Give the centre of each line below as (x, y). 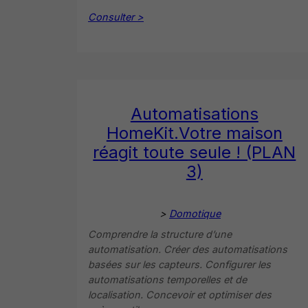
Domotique (195, 213)
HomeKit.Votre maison (194, 133)
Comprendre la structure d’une (160, 234)
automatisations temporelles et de (167, 279)
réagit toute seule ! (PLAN (195, 152)
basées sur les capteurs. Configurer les (179, 264)
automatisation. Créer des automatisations (188, 249)
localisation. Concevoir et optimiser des (180, 294)
